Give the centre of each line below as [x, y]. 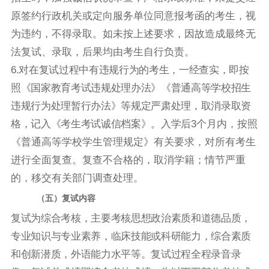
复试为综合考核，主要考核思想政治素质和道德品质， [131, 219]
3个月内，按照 [224, 124]
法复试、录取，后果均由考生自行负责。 [103, 52]
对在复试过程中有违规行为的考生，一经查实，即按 [134, 70]
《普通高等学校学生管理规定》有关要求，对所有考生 [133, 142]
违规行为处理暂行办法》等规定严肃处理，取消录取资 [131, 106]
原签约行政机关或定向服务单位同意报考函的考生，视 [133, 16]
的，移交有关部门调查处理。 [77, 178]
